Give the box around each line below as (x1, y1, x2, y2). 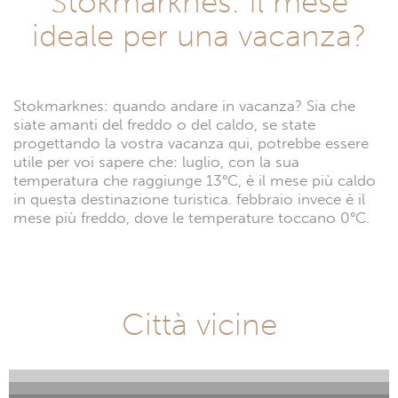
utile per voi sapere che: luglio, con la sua (13, 152, 299, 171)
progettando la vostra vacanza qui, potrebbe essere (13, 133, 369, 153)
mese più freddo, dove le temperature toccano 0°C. (13, 208, 370, 227)
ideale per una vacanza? (32, 16, 366, 54)
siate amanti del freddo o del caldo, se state (13, 115, 315, 134)
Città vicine (121, 305, 277, 343)
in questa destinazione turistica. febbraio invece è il (13, 189, 365, 209)
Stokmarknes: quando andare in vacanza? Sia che (13, 96, 355, 115)
